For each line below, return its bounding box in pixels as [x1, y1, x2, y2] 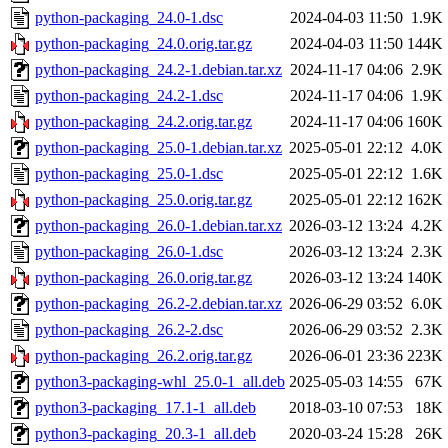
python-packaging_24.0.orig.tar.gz [35, 35, 252, 53]
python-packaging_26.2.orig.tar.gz [35, 347, 252, 365]
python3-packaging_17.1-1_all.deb [35, 399, 256, 417]
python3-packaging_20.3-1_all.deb [35, 425, 256, 443]
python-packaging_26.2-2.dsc [35, 321, 223, 339]
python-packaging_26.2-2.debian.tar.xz [35, 295, 282, 313]
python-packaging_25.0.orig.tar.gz [35, 191, 252, 209]
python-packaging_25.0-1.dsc [35, 165, 223, 183]
